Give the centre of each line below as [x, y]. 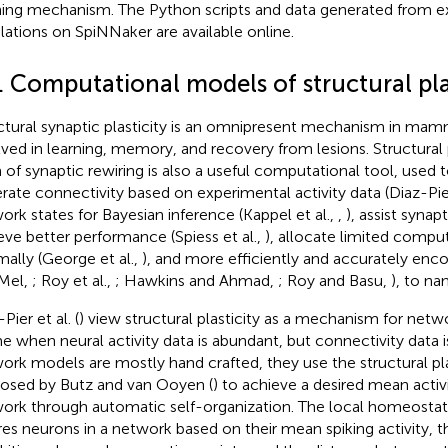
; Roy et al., [73, 280]
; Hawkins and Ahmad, [196, 280]
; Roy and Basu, [334, 280]
